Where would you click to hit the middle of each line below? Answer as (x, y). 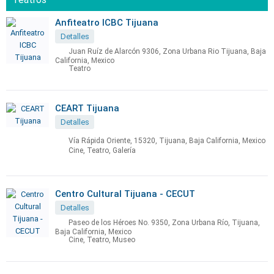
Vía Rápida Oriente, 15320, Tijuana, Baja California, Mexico (167, 141)
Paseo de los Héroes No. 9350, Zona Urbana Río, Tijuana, (164, 223)
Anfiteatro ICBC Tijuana (107, 23)
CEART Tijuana (87, 108)
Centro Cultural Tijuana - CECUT (125, 194)
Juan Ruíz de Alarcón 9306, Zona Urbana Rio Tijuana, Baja (167, 52)
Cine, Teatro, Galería (102, 151)
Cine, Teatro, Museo (102, 240)
